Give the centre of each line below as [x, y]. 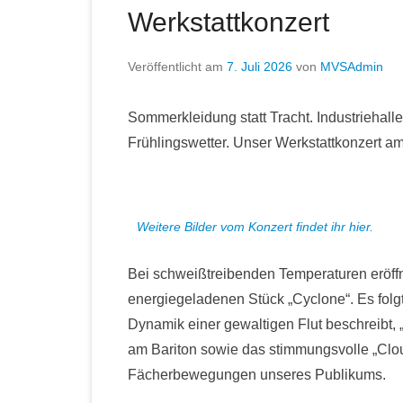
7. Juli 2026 [260, 67]
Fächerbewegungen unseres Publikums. [257, 375]
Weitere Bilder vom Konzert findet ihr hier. [255, 227]
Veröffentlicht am [177, 67]
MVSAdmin [352, 67]
